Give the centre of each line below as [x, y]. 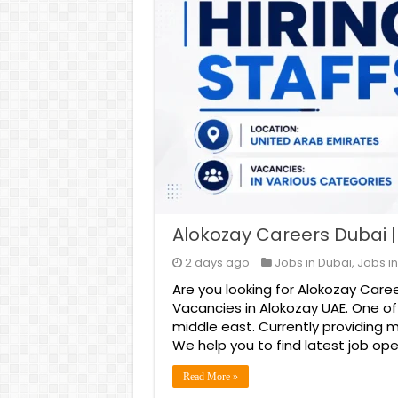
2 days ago [217, 263]
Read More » [210, 377]
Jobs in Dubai [313, 263]
